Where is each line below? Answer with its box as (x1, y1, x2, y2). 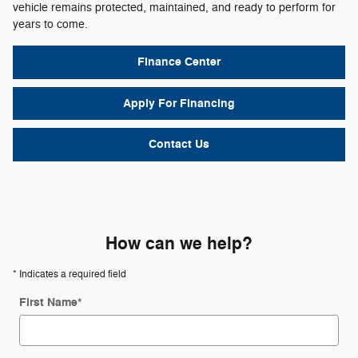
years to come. (13, 18, 88, 31)
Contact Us (149, 137, 209, 153)
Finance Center (137, 54, 221, 70)
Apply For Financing (123, 95, 235, 111)
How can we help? (105, 232, 253, 255)
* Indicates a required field (13, 267, 126, 280)
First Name (19, 294, 78, 310)
